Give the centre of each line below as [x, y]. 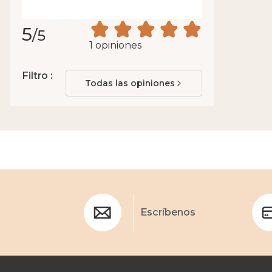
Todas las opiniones [130, 83]
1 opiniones [116, 45]
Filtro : [37, 75]
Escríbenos [168, 212]
